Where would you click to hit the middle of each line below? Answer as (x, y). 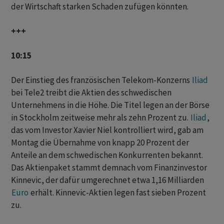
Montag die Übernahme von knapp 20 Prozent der (100, 143)
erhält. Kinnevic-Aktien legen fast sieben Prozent (117, 193)
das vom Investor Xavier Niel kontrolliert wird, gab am (107, 130)
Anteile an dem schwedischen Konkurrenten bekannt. (107, 155)
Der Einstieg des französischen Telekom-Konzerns (101, 80)
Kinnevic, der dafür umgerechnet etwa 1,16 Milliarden (107, 180)
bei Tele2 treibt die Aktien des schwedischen (91, 93)
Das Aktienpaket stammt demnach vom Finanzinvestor (109, 168)
